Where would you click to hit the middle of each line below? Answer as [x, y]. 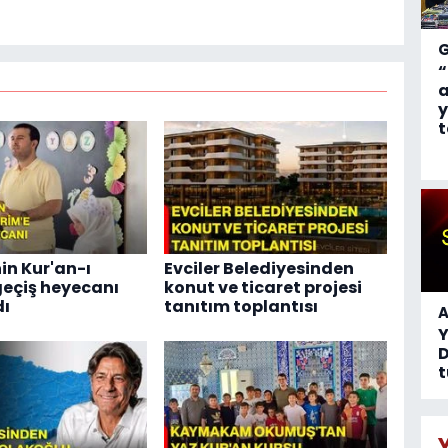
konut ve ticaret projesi [262, 287]
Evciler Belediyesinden [258, 268]
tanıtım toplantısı [240, 306]
